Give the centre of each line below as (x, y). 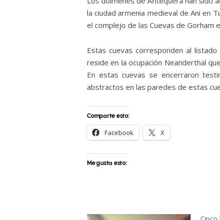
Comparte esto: (108, 116)
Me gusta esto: (107, 163)
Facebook (119, 132)
